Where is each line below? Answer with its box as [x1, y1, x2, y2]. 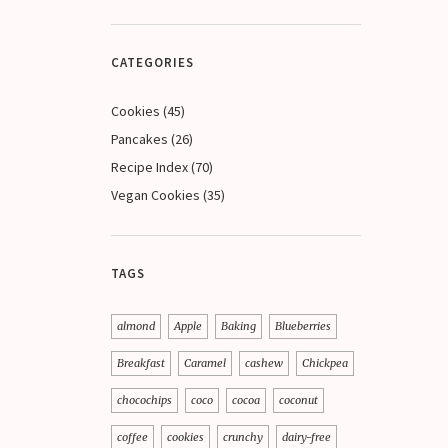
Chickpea [302, 356, 348, 370]
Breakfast [117, 356, 165, 370]
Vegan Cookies [111, 186, 200, 204]
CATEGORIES [111, 54, 194, 71]
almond [117, 319, 155, 333]
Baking [221, 319, 256, 333]
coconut [279, 393, 318, 407]
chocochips [117, 393, 172, 407]
